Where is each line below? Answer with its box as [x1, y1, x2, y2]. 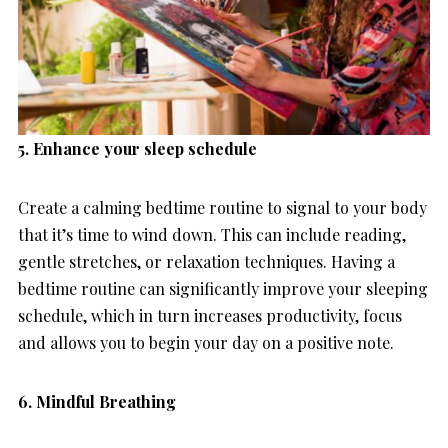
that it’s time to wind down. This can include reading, [18, 223, 406, 245]
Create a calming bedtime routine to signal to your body [18, 196, 427, 218]
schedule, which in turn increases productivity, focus [18, 304, 402, 326]
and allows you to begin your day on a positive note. [18, 331, 402, 353]
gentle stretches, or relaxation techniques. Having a [18, 250, 395, 272]
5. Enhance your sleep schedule [18, 137, 261, 159]
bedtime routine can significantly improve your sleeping [18, 277, 428, 299]
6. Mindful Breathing [18, 390, 176, 412]
